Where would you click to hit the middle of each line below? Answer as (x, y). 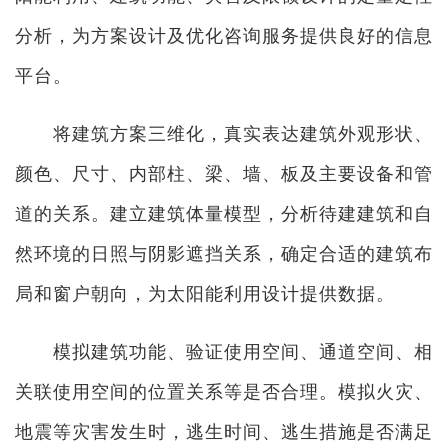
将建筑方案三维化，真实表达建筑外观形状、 (224, 134)
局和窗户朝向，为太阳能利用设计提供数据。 (205, 294)
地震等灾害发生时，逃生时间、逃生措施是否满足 (224, 432)
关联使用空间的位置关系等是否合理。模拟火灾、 (224, 392)
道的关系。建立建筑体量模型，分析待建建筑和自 (224, 214)
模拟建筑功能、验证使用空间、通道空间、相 (224, 352)
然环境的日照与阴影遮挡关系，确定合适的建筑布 (224, 254)
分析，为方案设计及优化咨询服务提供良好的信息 (224, 36)
